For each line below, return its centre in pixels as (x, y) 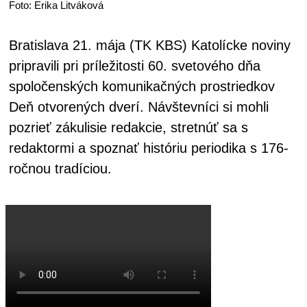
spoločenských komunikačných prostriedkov (142, 86)
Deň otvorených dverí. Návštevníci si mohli (139, 107)
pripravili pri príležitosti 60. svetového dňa (135, 65)
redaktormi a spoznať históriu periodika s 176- (149, 148)
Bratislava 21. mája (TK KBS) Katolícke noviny (150, 45)
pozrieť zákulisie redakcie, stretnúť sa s (128, 127)
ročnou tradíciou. (60, 168)
